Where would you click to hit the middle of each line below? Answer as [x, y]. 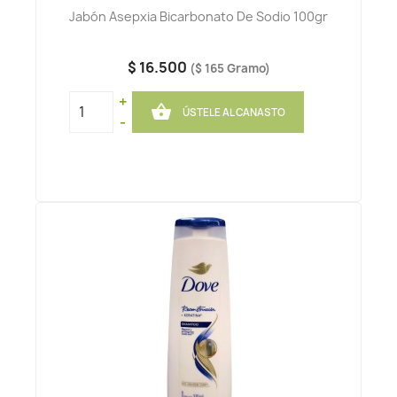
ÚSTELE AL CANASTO [234, 112]
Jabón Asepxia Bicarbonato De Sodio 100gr [198, 17]
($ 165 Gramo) [230, 69]
